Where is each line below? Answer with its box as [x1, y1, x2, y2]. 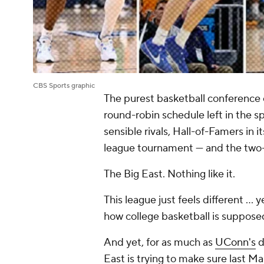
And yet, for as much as [104, 236, 215, 250]
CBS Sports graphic [33, 81, 95, 91]
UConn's [215, 236, 256, 250]
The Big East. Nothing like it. [104, 167, 235, 181]
